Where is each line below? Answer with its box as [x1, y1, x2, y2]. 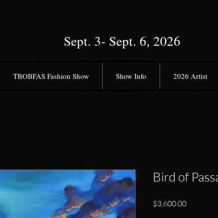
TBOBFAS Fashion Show [13, 71, 89, 81]
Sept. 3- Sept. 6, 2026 [64, 32, 181, 50]
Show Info [116, 71, 146, 81]
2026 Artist [173, 71, 207, 81]
